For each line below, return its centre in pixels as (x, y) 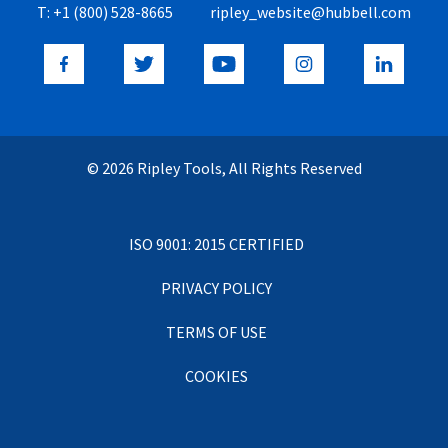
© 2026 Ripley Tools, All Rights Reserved (224, 167)
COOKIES (216, 375)
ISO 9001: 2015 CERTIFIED (216, 243)
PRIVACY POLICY (216, 287)
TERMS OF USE (216, 331)
